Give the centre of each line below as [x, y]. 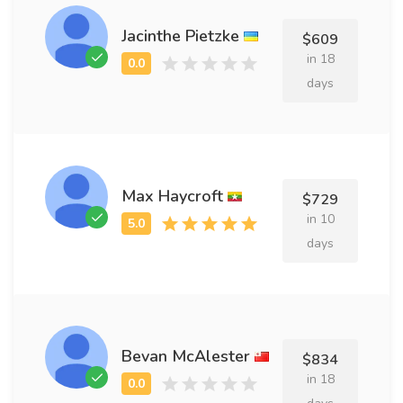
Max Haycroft [172, 196]
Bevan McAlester [186, 356]
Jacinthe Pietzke [180, 36]
